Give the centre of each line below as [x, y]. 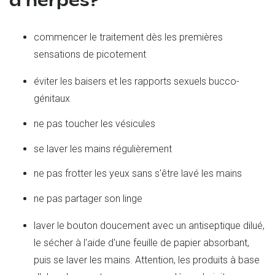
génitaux [52, 98]
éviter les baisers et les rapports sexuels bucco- [137, 81]
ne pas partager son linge [88, 199]
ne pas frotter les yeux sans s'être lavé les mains [138, 174]
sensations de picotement [90, 54]
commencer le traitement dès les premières [128, 37]
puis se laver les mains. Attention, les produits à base [147, 260]
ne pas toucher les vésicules [95, 123]
